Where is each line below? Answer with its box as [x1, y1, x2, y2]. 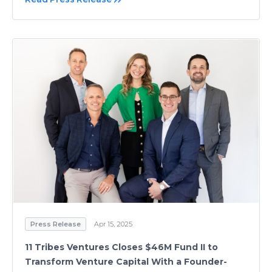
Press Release [30, 220, 81, 229]
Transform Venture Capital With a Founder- [25, 256, 227, 268]
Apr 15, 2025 [94, 220, 132, 229]
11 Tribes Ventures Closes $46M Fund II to [25, 242, 218, 253]
